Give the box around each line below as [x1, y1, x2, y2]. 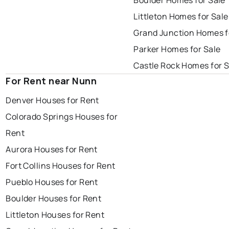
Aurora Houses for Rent [6, 144, 98, 155]
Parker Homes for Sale [133, 43, 221, 55]
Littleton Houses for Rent [6, 209, 105, 221]
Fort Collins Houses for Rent [6, 160, 116, 172]
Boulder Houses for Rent [6, 193, 102, 204]
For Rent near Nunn [6, 75, 97, 87]
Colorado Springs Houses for [6, 111, 118, 123]
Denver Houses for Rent [6, 95, 99, 106]
